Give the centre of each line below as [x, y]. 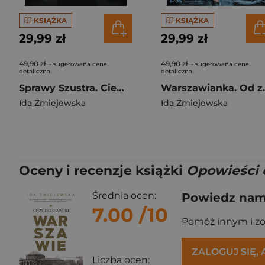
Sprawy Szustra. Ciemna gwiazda [120, 88]
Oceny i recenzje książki [103, 171]
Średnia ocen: [124, 195]
